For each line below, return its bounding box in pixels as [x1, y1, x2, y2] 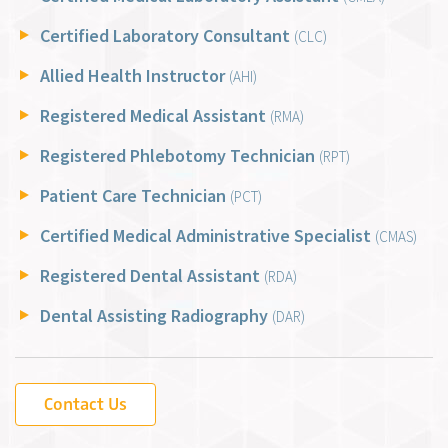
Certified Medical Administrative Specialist [40, 224, 375, 248]
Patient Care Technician [40, 184, 230, 208]
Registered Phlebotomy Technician [40, 144, 319, 168]
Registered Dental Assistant [40, 264, 264, 288]
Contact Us [44, 393, 127, 416]
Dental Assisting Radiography [40, 304, 272, 328]
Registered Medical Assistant [40, 104, 270, 128]
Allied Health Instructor [40, 64, 229, 88]
